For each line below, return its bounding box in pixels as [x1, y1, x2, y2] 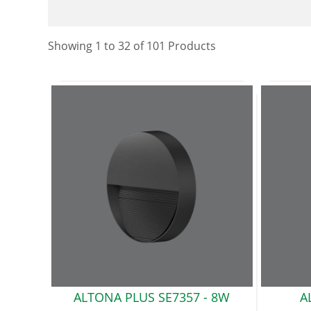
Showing [48, 38, 95, 54]
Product [165, 38, 210, 54]
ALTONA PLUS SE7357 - [74, 288, 208, 305]
